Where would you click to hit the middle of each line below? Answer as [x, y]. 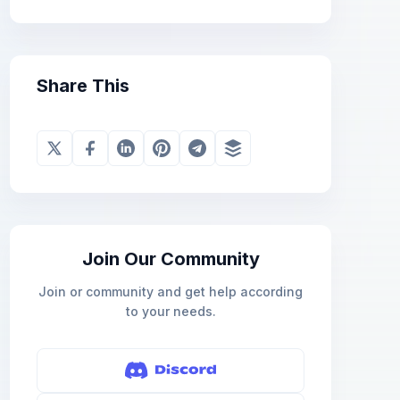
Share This [83, 86]
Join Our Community [171, 259]
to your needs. [171, 311]
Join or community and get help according [171, 292]
